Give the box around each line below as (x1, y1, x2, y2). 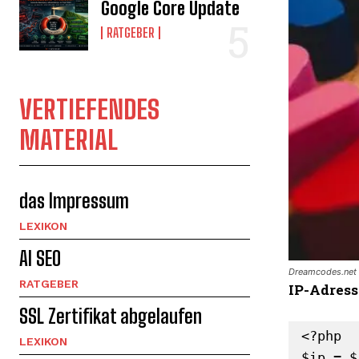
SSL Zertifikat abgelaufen (19, 304, 202, 328)
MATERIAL (19, 124, 118, 155)
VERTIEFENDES (19, 94, 159, 125)
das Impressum (19, 188, 129, 212)
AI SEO (19, 246, 61, 270)
